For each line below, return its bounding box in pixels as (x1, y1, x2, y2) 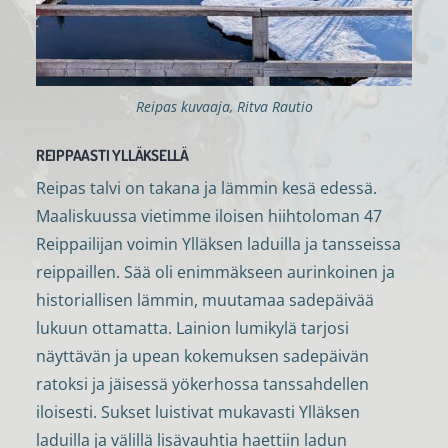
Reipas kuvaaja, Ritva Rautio (135, 97, 313, 117)
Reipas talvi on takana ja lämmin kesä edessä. (35, 176, 377, 199)
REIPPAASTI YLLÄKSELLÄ (35, 144, 189, 165)
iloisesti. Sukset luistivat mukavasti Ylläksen (35, 400, 360, 423)
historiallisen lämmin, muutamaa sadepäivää (35, 288, 374, 311)
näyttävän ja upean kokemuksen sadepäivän (35, 344, 369, 367)
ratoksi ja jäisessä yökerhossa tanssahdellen (35, 372, 369, 395)
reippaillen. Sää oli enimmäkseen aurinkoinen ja (35, 260, 395, 283)
